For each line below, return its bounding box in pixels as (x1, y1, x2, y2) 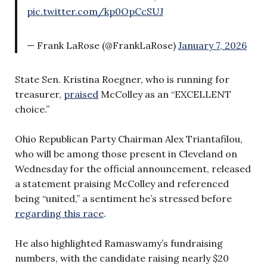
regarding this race (15, 207, 104, 219)
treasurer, (15, 88, 64, 100)
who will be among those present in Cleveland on (15, 147, 237, 160)
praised (64, 88, 98, 100)
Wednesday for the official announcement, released (15, 162, 251, 175)
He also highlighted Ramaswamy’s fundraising (15, 237, 223, 249)
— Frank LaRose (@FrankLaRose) (27, 39, 178, 51)
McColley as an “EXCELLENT (98, 88, 231, 100)
